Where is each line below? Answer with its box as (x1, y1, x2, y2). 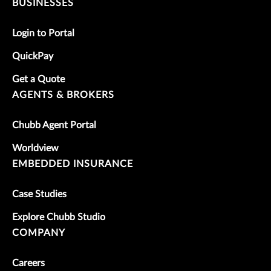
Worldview (12, 143, 59, 154)
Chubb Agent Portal (12, 120, 96, 131)
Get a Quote (12, 74, 65, 85)
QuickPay (12, 51, 53, 62)
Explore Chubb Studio (12, 212, 105, 223)
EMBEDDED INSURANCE (12, 159, 133, 169)
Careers (12, 258, 45, 269)
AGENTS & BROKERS (12, 90, 114, 100)
